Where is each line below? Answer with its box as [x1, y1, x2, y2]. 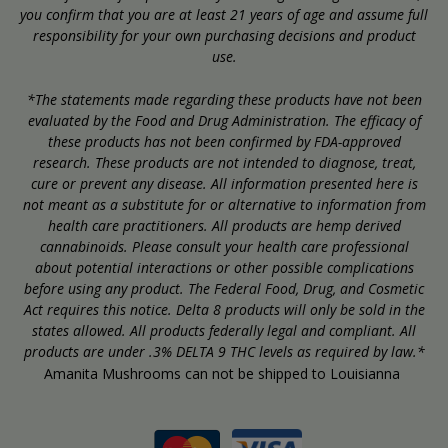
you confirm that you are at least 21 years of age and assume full [20, 4, 428, 24]
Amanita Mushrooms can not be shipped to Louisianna [44, 363, 404, 383]
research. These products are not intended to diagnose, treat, [32, 152, 416, 172]
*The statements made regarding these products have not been [26, 89, 422, 109]
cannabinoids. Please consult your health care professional [39, 236, 409, 256]
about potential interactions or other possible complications [34, 257, 414, 277]
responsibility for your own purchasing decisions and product [32, 25, 416, 45]
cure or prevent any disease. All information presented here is [30, 173, 418, 193]
